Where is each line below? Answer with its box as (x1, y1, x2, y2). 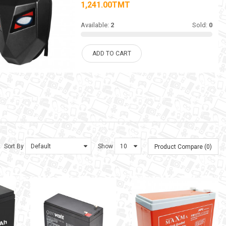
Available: (80, 21, 110, 29)
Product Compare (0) (154, 143, 212, 151)
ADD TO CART (92, 50, 131, 58)
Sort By (4, 143, 24, 150)
